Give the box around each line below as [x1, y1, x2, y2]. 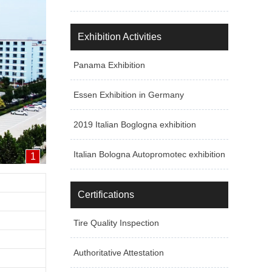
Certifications [78, 189, 134, 200]
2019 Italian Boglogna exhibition [73, 120, 196, 129]
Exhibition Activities [78, 32, 161, 42]
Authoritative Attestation [73, 248, 164, 257]
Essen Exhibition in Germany [73, 90, 184, 100]
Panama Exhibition [73, 60, 145, 70]
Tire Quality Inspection [73, 218, 159, 228]
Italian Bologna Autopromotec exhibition [73, 149, 225, 159]
